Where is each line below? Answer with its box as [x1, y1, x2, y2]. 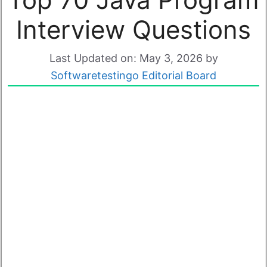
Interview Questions [16, 14, 251, 45]
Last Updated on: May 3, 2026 [49, 51, 203, 64]
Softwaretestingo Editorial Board [51, 69, 216, 82]
